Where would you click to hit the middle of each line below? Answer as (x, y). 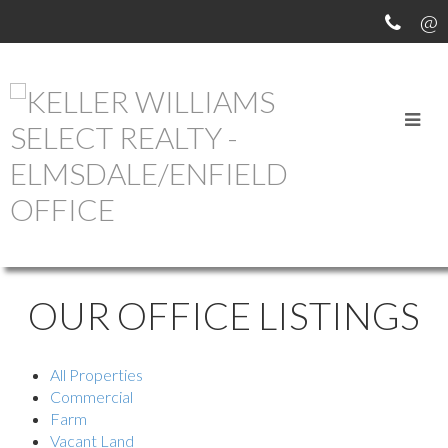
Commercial (91, 396)
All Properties (96, 374)
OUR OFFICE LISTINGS (224, 315)
